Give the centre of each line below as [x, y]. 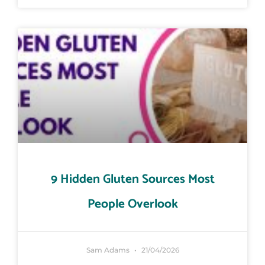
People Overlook [132, 204]
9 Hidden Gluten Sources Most [132, 180]
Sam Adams [109, 250]
